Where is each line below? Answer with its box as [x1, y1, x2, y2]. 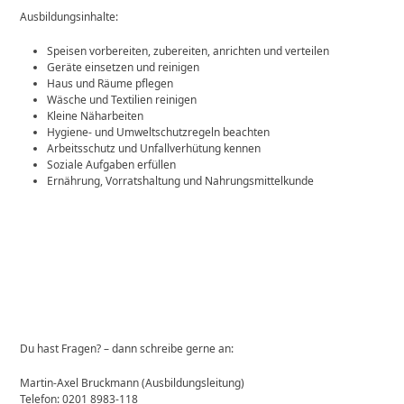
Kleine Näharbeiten [47, 107, 144, 124]
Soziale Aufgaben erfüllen [47, 156, 177, 172]
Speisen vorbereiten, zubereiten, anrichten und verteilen [47, 42, 330, 59]
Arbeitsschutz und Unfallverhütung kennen [47, 140, 262, 156]
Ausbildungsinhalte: [20, 8, 119, 24]
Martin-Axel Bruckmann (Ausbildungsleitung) [20, 374, 245, 390]
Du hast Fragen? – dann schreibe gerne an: [20, 340, 234, 356]
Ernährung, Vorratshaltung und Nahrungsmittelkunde [47, 172, 315, 188]
